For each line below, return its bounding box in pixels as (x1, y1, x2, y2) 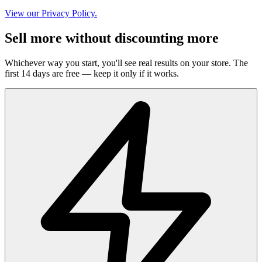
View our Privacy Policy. (5, 8, 97, 18)
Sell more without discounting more (5, 30, 219, 46)
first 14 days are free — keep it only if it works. (5, 68, 179, 78)
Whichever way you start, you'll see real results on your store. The (5, 57, 248, 68)
